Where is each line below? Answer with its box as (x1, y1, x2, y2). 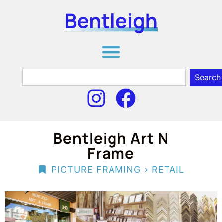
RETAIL (152, 164, 185, 175)
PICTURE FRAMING (51, 164, 141, 175)
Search (195, 72, 221, 82)
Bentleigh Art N (53, 127, 169, 148)
